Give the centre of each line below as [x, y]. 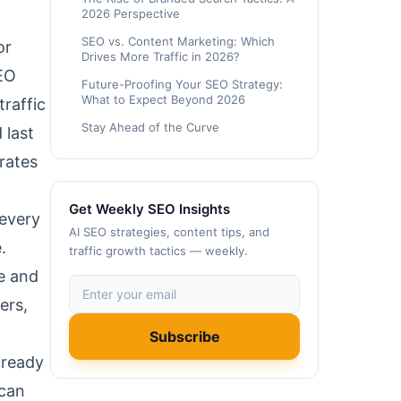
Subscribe [184, 337]
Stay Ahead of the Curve [150, 127]
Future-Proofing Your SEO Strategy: [182, 84]
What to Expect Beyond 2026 [163, 99]
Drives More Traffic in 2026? [161, 56]
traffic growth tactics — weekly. [158, 251]
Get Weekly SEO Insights [149, 209]
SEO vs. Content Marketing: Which [178, 41]
